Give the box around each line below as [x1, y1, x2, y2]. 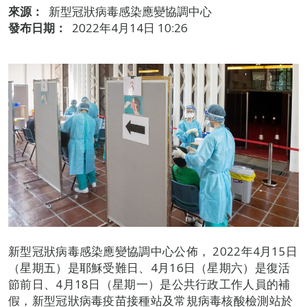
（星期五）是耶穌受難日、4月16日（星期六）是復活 [8, 260, 291, 276]
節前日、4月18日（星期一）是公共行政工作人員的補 [8, 276, 291, 293]
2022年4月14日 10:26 [72, 20, 188, 36]
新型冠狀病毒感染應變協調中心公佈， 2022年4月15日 [8, 243, 298, 260]
